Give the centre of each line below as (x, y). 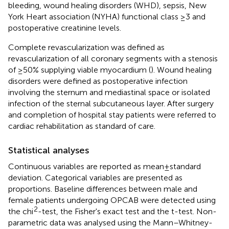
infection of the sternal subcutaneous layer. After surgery (111, 103)
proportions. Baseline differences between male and (103, 189)
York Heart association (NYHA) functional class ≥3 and (107, 16)
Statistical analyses (49, 150)
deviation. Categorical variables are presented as (95, 177)
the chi (21, 211)
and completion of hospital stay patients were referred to (112, 114)
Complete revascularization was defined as (86, 47)
